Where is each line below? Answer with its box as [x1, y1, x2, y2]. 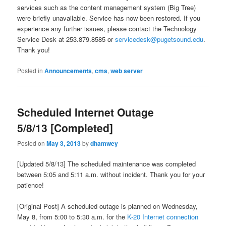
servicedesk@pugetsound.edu [115, 34, 204, 44]
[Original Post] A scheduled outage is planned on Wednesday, [17, 201, 198, 211]
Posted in [17, 66, 43, 75]
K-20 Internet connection [127, 212, 199, 222]
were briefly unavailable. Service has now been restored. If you [17, 13, 201, 23]
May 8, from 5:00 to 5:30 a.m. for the [17, 212, 128, 222]
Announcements [44, 66, 92, 75]
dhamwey [90, 139, 119, 148]
